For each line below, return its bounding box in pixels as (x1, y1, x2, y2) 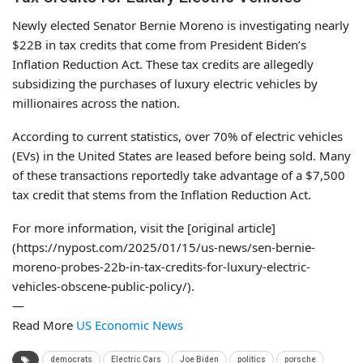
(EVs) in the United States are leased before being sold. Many (12, 147, 351, 164)
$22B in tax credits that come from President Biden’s (12, 36, 306, 53)
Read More (12, 316, 76, 333)
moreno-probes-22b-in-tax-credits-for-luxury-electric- (12, 258, 310, 275)
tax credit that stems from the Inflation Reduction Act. (12, 186, 311, 203)
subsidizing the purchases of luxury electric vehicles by (12, 75, 318, 92)
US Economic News (76, 316, 183, 333)
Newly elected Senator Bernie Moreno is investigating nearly (12, 16, 349, 33)
